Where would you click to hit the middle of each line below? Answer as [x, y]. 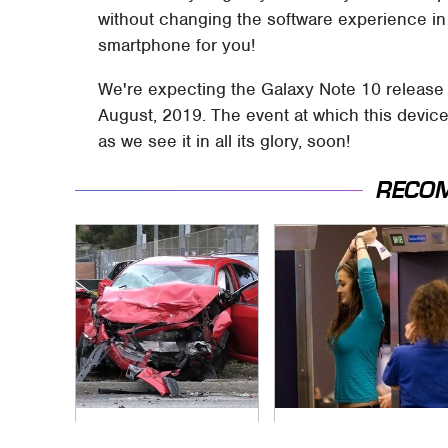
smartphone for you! [177, 45]
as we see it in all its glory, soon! [224, 141]
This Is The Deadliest [164, 429]
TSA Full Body [336, 429]
